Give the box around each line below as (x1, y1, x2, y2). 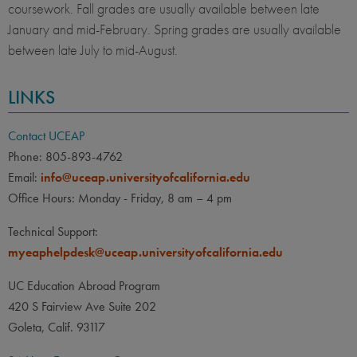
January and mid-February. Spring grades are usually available (8, 20, 341, 39)
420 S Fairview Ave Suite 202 (8, 298, 156, 316)
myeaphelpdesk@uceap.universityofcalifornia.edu (8, 244, 283, 261)
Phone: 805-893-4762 (8, 148, 123, 166)
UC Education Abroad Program (8, 277, 160, 295)
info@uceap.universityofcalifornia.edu (41, 169, 250, 186)
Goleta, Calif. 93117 (8, 319, 105, 336)
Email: (8, 169, 41, 186)
